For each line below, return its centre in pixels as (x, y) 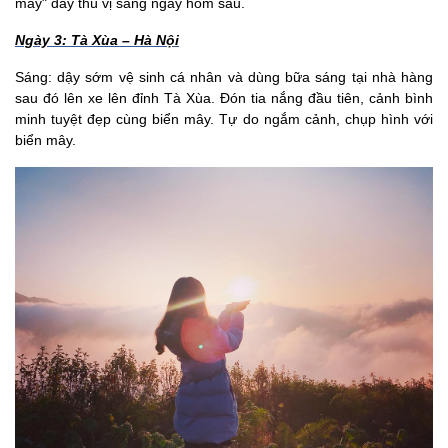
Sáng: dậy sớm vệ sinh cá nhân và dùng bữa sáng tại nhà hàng (224, 77)
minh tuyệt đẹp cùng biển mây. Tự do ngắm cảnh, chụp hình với (224, 119)
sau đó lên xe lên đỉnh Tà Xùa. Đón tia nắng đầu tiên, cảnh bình (224, 98)
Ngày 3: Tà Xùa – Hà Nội (97, 40)
